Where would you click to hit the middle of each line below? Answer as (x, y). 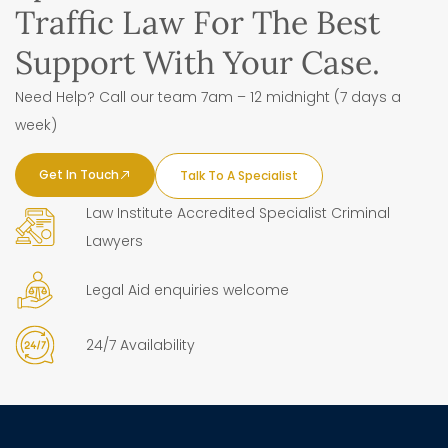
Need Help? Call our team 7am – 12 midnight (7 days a (208, 96)
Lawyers (114, 240)
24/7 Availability (140, 344)
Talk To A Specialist (239, 175)
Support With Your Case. (197, 62)
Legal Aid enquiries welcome (187, 289)
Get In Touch (79, 174)
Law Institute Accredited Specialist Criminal (238, 212)
